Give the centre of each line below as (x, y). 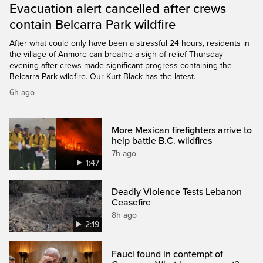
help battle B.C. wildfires (162, 141)
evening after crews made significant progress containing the (121, 66)
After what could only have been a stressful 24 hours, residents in (129, 43)
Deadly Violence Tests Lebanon (177, 192)
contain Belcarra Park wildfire (92, 25)
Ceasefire (131, 203)
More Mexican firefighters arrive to (182, 131)
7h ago (124, 154)
